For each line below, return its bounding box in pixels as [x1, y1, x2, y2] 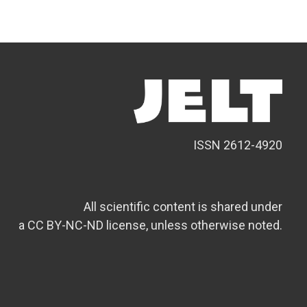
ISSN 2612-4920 [193, 138, 282, 152]
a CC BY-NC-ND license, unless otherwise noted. [19, 218, 282, 232]
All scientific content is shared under [84, 199, 282, 214]
